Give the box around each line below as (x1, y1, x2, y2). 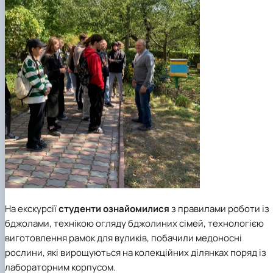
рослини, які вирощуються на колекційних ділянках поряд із (5, 246, 266, 260)
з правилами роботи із (171, 202, 269, 216)
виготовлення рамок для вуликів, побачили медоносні (5, 232, 242, 245)
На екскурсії (5, 202, 58, 216)
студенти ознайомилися (58, 202, 171, 216)
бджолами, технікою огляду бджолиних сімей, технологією (5, 217, 264, 230)
